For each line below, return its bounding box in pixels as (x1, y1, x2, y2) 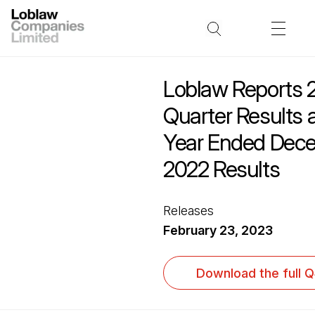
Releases (163, 203, 214, 218)
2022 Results (163, 155, 280, 183)
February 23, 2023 (163, 223, 273, 238)
